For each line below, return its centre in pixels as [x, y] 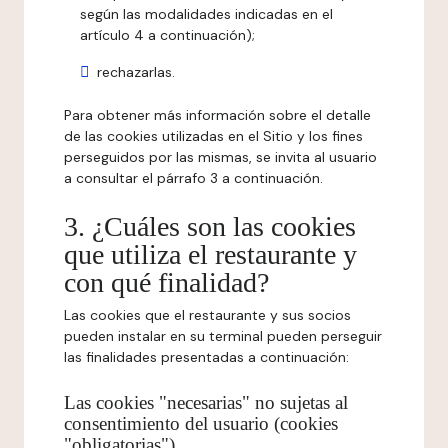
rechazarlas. [136, 72]
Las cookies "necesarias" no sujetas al [206, 402]
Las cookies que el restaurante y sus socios [207, 315]
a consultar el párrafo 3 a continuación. [193, 178]
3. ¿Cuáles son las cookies [210, 226]
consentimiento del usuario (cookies [201, 423]
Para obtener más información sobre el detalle [217, 115]
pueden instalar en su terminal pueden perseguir [223, 336]
